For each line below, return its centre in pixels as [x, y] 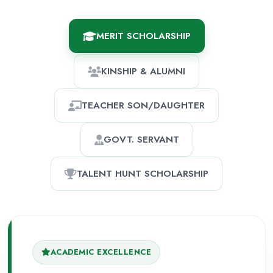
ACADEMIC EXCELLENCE [101, 252]
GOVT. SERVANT [141, 140]
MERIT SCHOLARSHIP [143, 36]
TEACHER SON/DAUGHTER [143, 106]
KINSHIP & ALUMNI [143, 72]
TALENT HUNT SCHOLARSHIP [143, 174]
